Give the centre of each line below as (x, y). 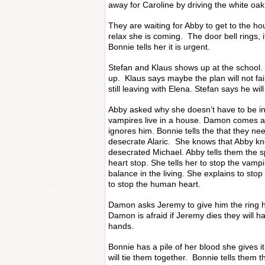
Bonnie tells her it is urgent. (159, 47)
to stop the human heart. (154, 184)
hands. (121, 226)
